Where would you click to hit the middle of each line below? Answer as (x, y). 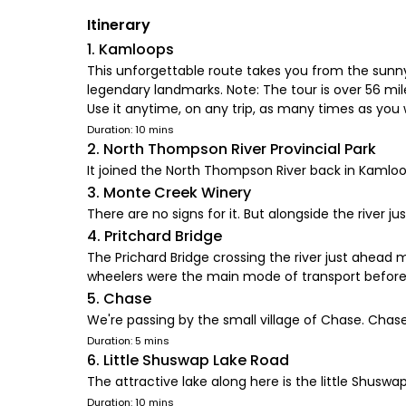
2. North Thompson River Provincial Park (232, 149)
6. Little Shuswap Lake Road (188, 360)
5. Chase (119, 299)
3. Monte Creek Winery (169, 193)
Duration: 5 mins (128, 341)
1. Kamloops (130, 49)
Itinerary (119, 25)
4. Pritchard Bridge (155, 236)
